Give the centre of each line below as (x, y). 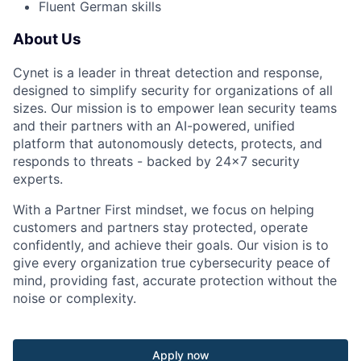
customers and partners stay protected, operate (160, 227)
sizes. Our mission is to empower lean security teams (175, 108)
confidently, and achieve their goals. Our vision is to (171, 245)
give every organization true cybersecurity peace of (172, 262)
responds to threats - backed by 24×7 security (156, 161)
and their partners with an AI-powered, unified (154, 125)
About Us (47, 39)
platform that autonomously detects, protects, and (168, 143)
